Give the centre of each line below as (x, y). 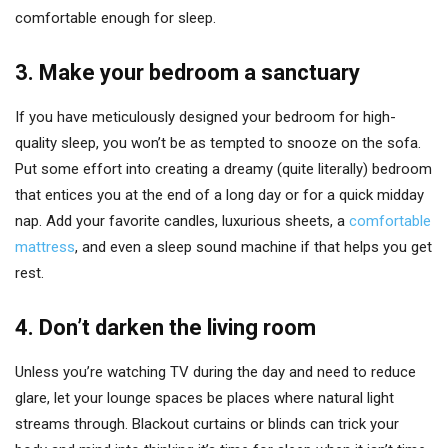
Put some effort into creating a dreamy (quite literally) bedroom (223, 169)
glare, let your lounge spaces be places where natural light (204, 398)
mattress (45, 247)
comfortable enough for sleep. (115, 18)
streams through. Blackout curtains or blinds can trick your (207, 424)
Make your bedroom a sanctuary (199, 72)
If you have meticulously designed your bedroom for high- (205, 117)
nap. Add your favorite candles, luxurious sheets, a (182, 221)
